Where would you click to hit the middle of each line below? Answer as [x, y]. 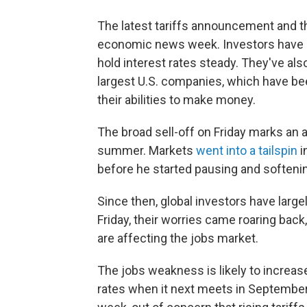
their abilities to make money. [176, 99]
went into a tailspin [247, 150]
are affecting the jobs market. [178, 238]
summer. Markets [147, 150]
